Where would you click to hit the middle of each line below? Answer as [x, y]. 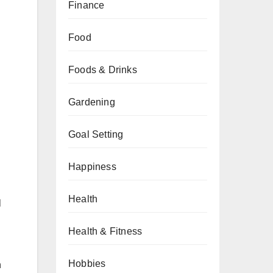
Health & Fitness [105, 231]
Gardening [92, 102]
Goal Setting [96, 134]
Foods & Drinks [103, 70]
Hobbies [87, 264]
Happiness [92, 167]
